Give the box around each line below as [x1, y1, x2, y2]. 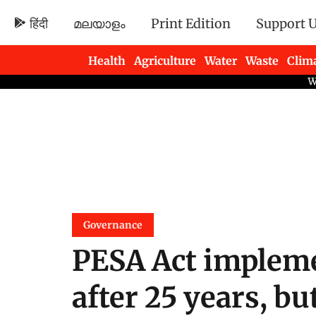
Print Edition [151, 15, 231, 32]
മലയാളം [73, 15, 126, 32]
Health [88, 53, 126, 68]
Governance [83, 218, 142, 231]
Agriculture [134, 53, 197, 68]
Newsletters [88, 81, 155, 96]
